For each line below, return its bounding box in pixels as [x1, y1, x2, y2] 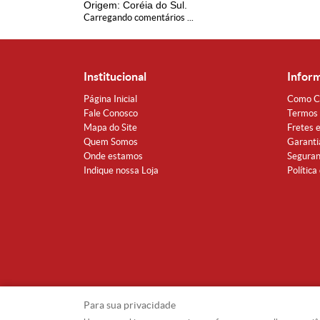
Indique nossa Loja [84, 165, 159, 176]
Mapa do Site [84, 122, 137, 133]
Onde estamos [84, 151, 143, 161]
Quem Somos [84, 136, 138, 147]
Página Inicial [84, 94, 137, 104]
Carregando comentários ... [84, 12, 194, 23]
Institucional [84, 70, 146, 83]
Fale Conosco [84, 108, 138, 119]
